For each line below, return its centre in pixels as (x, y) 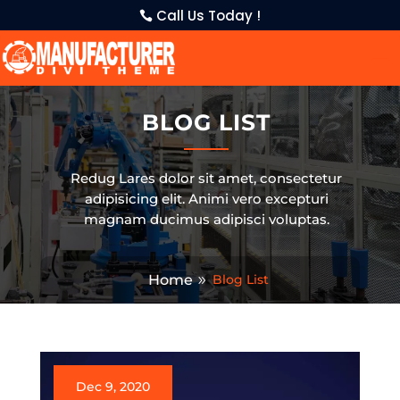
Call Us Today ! (209, 15)
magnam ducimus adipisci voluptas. (206, 219)
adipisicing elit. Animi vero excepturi (206, 199)
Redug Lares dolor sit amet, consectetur (207, 178)
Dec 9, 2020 (112, 387)
